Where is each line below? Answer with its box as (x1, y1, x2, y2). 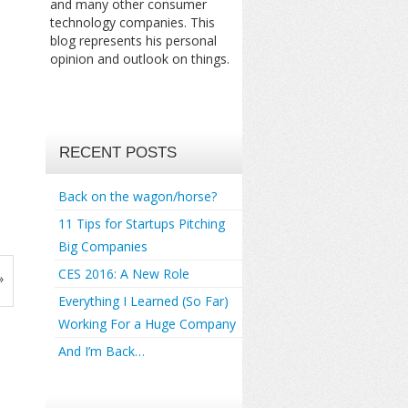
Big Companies (57, 238, 148, 255)
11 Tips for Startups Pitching (57, 215, 225, 232)
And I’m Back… (57, 342, 145, 360)
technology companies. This (49, 14, 215, 31)
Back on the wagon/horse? (57, 188, 217, 205)
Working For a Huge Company (57, 315, 236, 332)
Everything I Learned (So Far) (57, 292, 229, 310)
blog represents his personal (49, 32, 217, 49)
